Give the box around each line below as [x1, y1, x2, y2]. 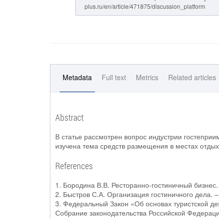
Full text [102, 72, 126, 82]
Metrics [136, 72, 158, 82]
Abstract [55, 111, 84, 123]
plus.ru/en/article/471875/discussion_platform [85, 2, 205, 10]
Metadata [63, 72, 92, 82]
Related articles [168, 72, 216, 82]
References [55, 160, 93, 172]
